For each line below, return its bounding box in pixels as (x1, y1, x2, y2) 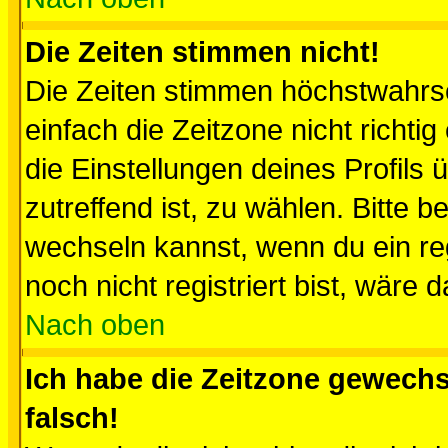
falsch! (25, 402, 119, 434)
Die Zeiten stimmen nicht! (25, 36, 380, 68)
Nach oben (25, 309, 165, 341)
